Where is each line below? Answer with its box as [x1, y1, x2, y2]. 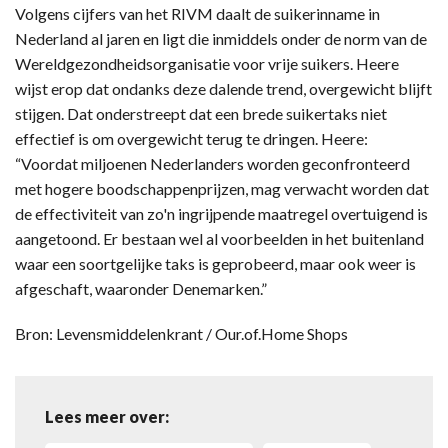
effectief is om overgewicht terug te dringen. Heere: [15, 128, 368, 148]
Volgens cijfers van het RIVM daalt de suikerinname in [15, 3, 380, 23]
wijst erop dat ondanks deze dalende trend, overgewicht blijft [15, 78, 432, 98]
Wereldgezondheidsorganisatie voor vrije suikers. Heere [15, 53, 399, 73]
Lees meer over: [45, 406, 169, 426]
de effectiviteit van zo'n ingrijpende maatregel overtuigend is [15, 203, 428, 223]
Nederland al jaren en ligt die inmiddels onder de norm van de [15, 28, 427, 48]
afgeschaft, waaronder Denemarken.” [15, 278, 267, 298]
